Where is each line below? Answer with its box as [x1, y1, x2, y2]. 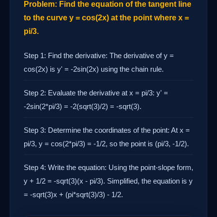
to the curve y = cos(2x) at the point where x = [24, 14, 189, 22]
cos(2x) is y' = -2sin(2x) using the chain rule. [24, 65, 164, 74]
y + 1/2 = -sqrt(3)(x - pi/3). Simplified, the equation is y [24, 177, 193, 186]
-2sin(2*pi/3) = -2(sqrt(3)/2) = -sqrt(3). [24, 102, 141, 111]
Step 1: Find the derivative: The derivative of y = [24, 51, 174, 60]
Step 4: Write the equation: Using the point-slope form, [24, 163, 193, 172]
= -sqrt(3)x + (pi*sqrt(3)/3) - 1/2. [24, 190, 123, 199]
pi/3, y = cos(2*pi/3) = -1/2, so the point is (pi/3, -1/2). [24, 139, 189, 148]
